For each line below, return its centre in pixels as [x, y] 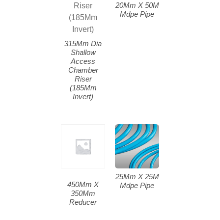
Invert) [83, 96]
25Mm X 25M [137, 176]
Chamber [83, 70]
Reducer [83, 202]
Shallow [83, 52]
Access [83, 61]
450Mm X [83, 184]
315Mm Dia [83, 43]
